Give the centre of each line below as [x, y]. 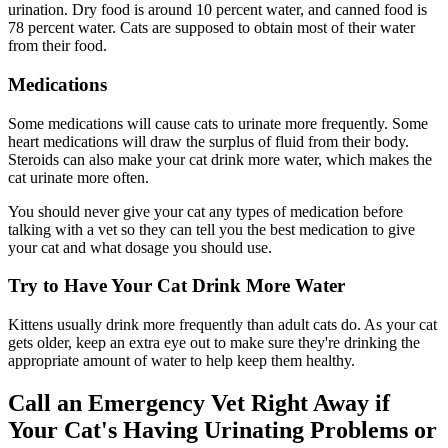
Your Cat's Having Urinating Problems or [222, 429]
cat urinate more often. [78, 177]
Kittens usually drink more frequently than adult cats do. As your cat [222, 325]
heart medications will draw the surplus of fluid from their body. [208, 141]
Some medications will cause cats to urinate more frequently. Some [218, 123]
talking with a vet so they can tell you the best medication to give [211, 229]
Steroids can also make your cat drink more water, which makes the [220, 159]
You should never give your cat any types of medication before [205, 211]
